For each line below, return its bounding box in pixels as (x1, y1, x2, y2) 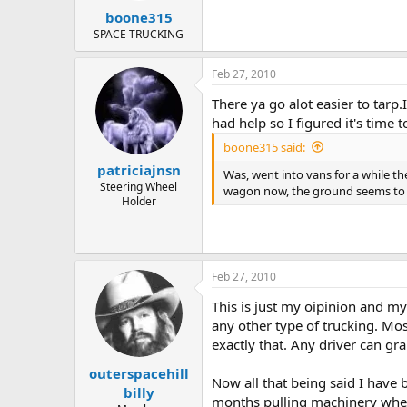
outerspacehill (88, 363, 189, 382)
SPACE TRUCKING (94, 25, 184, 42)
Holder (121, 194, 156, 210)
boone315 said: (223, 138, 305, 155)
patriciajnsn (96, 161, 181, 180)
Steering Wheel (100, 179, 177, 195)
